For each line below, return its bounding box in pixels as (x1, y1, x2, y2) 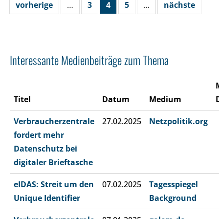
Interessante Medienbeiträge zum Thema (10, 51, 169, 69)
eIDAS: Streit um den (14, 179, 94, 190)
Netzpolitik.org (149, 116, 208, 127)
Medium (149, 94, 181, 105)
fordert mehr (14, 130, 64, 141)
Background (149, 193, 197, 204)
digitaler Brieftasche (14, 157, 93, 168)
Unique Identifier (14, 193, 80, 204)
